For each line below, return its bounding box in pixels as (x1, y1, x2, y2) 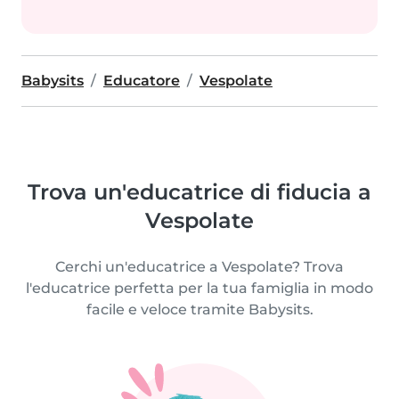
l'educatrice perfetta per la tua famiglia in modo (26, 280, 373, 297)
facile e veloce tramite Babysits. (85, 301, 313, 318)
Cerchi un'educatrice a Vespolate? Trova (55, 258, 344, 275)
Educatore (103, 72, 180, 89)
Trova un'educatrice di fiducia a (28, 179, 371, 205)
